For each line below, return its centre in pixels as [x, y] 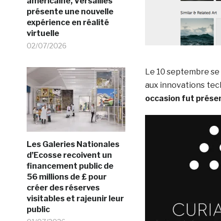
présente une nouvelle [70, 11]
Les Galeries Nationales [73, 144]
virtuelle [43, 33]
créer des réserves [63, 187]
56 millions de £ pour [66, 177]
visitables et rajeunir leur [75, 198]
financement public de [70, 166]
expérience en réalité [68, 22]
